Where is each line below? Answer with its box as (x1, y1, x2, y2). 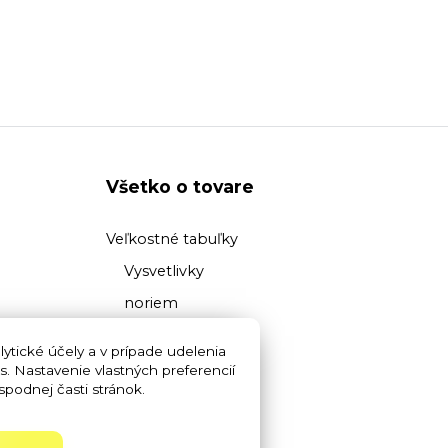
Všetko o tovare (106, 176, 254, 198)
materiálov (123, 359, 202, 378)
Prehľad (123, 327, 181, 346)
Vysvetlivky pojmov (106, 393, 248, 412)
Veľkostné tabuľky (106, 230, 238, 249)
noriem (123, 294, 178, 313)
